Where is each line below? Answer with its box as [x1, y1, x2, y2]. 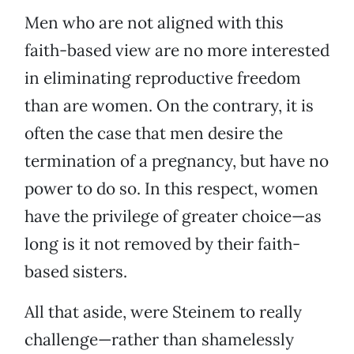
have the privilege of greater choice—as [24, 205, 322, 228]
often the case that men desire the [24, 122, 283, 145]
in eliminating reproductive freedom [24, 67, 301, 89]
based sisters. [24, 261, 127, 283]
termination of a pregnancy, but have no [24, 150, 329, 172]
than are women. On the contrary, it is [24, 95, 314, 117]
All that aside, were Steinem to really [24, 301, 302, 323]
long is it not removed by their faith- [24, 233, 300, 255]
